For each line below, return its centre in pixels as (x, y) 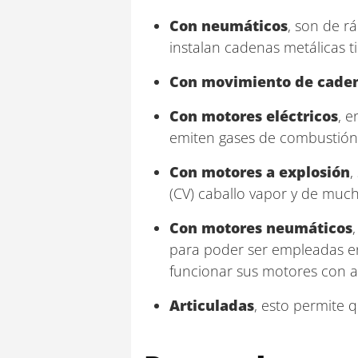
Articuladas (212, 305)
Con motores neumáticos (261, 228)
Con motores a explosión (260, 172)
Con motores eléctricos (254, 116)
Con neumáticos (229, 26)
